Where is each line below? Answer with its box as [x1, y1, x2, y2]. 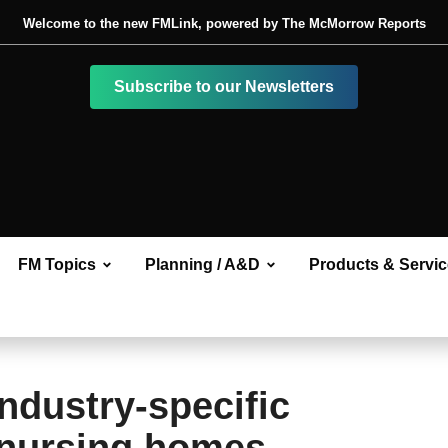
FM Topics [18, 256, 96, 273]
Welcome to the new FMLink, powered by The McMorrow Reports [22, 16, 426, 31]
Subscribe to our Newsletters [114, 78, 334, 95]
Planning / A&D [145, 256, 260, 273]
